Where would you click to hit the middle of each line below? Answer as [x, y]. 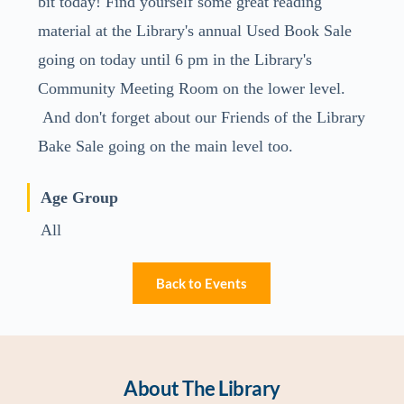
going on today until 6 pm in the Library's [174, 60]
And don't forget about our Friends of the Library [201, 118]
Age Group [79, 198]
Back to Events [202, 284]
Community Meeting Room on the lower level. [193, 89]
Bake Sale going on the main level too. [165, 147]
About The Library [202, 389]
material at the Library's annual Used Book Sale [194, 31]
